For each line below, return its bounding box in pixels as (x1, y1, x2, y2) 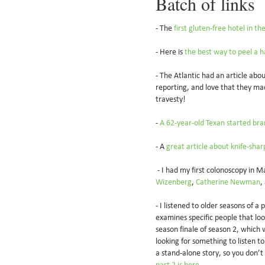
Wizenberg (156, 178, 192, 186)
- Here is (156, 48, 185, 56)
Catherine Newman (196, 178, 260, 186)
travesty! (156, 95, 188, 104)
